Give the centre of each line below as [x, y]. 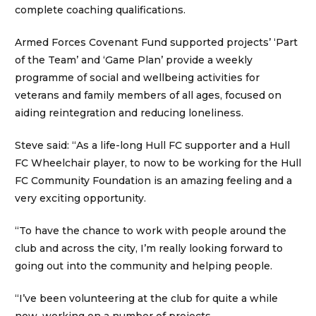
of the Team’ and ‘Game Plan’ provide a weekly [134, 60]
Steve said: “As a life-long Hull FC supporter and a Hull [152, 146]
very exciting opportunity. [80, 199]
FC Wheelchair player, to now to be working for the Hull [158, 163]
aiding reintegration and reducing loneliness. [129, 113]
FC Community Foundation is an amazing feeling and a [153, 181]
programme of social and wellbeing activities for [137, 78]
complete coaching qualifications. [100, 10]
